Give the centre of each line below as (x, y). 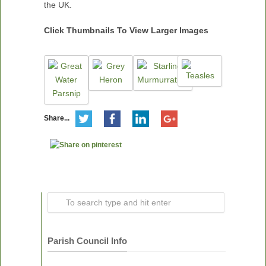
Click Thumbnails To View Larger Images (126, 30)
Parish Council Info (87, 241)
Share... (57, 118)
